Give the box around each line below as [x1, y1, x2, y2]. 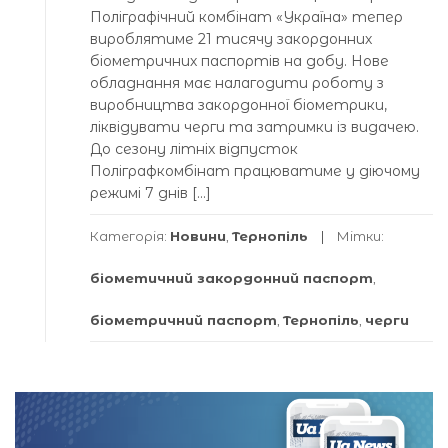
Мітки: [337, 227, 384, 244]
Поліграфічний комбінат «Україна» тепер [90, 7, 403, 26]
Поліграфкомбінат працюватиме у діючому [90, 161, 420, 180]
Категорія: [90, 227, 170, 244]
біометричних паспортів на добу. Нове [90, 51, 389, 70]
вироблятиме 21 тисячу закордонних [90, 29, 372, 48]
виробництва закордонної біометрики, [90, 95, 387, 114]
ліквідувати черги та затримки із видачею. [90, 117, 419, 136]
